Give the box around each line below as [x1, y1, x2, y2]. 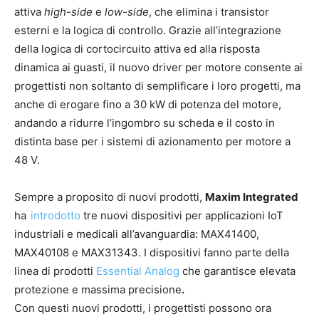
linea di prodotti [14, 264, 96, 278]
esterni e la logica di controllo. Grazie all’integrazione [14, 23, 281, 38]
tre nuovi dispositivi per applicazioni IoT [80, 209, 283, 223]
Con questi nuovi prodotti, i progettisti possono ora [14, 301, 271, 315]
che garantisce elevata [179, 264, 296, 278]
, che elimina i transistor [149, 5, 269, 19]
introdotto [31, 209, 80, 223]
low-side [105, 5, 149, 19]
